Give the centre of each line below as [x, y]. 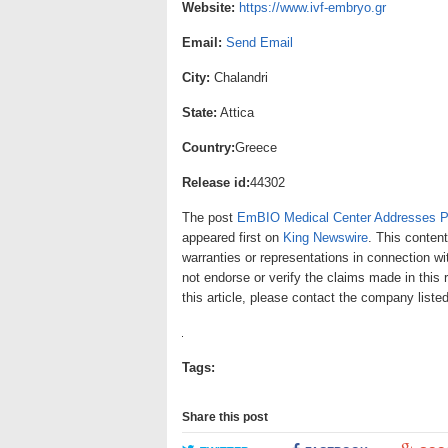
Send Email [259, 42]
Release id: [216, 182]
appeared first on [232, 237]
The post [209, 217]
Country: [208, 147]
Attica [235, 112]
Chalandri [239, 77]
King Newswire [325, 237]
